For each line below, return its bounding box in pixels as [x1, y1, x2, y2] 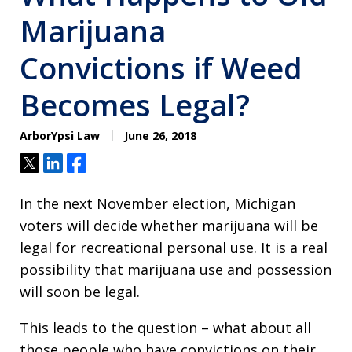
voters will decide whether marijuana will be [20, 216, 318, 235]
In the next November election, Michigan [20, 194, 295, 213]
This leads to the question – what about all [20, 318, 311, 337]
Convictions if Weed [20, 47, 302, 88]
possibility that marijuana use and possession [20, 260, 332, 279]
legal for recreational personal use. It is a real [20, 238, 328, 257]
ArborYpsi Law [20, 128, 100, 143]
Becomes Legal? [20, 84, 250, 125]
